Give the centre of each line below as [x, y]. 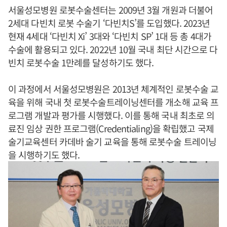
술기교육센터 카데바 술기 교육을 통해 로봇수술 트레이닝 [112, 141]
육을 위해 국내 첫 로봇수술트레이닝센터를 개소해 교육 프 [113, 102]
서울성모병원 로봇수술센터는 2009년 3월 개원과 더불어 [111, 10]
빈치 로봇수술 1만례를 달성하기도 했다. [81, 62]
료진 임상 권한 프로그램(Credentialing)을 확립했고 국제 [111, 128]
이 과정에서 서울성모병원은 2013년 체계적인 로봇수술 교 [113, 89]
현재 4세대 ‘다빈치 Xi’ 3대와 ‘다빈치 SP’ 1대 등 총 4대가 [110, 36]
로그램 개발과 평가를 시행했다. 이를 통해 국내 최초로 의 [111, 115]
